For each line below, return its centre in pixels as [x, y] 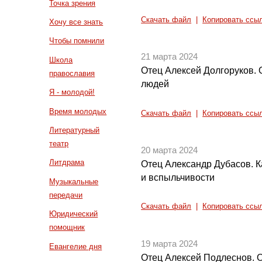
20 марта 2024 [170, 150]
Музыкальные [74, 181]
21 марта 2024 [170, 57]
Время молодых [78, 111]
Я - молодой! [72, 92]
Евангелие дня [76, 246]
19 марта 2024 [170, 244]
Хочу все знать [76, 22]
